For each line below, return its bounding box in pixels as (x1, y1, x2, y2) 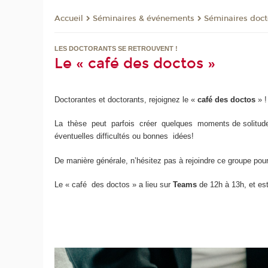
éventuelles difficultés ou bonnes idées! (54, 132, 194, 141)
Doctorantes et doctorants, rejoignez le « (54, 95, 198, 104)
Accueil (54, 14, 84, 24)
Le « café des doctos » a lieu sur (54, 180, 173, 190)
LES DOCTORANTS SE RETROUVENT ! (54, 45, 178, 53)
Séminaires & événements (93, 14, 195, 24)
